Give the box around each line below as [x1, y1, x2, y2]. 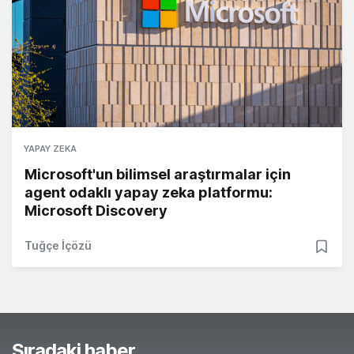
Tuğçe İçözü [24, 239, 92, 253]
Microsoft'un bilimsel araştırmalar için [24, 166, 291, 183]
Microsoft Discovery [24, 202, 168, 220]
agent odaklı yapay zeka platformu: [24, 184, 273, 201]
